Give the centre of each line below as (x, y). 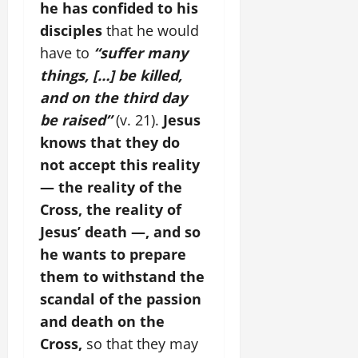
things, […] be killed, (111, 75)
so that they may (142, 344)
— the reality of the (111, 187)
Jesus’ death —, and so (120, 232)
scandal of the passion (121, 299)
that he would (151, 30)
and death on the (102, 321)
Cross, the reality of (111, 209)
